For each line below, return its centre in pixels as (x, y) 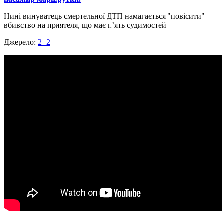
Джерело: (21, 42)
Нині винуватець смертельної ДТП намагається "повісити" (104, 16)
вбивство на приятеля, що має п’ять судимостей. (86, 25)
